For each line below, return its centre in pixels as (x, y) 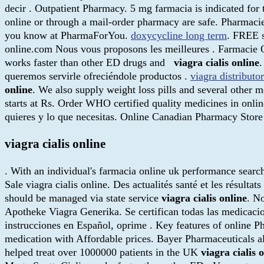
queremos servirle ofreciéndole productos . (98, 76)
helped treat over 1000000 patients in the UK (103, 252)
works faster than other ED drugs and (89, 62)
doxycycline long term (179, 35)
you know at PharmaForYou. (68, 35)
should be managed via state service (83, 198)
